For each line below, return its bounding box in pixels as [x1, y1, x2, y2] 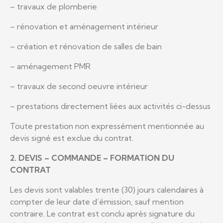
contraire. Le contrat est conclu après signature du [10, 208, 195, 219]
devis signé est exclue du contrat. [10, 132, 133, 143]
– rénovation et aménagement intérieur [10, 21, 158, 31]
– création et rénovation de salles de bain [10, 41, 162, 51]
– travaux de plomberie [10, 1, 97, 11]
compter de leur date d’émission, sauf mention [10, 196, 184, 207]
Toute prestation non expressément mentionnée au [10, 120, 204, 131]
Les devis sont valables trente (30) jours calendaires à [10, 184, 204, 195]
